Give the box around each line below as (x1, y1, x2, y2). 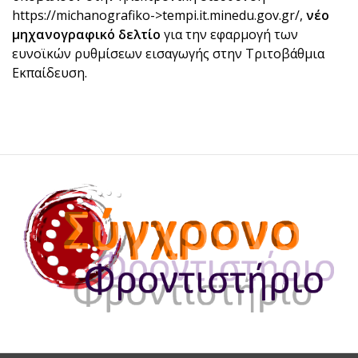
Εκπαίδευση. (12, 63, 87, 82)
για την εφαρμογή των (161, 25, 298, 43)
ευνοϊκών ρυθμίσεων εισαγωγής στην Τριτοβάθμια (12, 44, 324, 62)
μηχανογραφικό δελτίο (12, 25, 161, 43)
